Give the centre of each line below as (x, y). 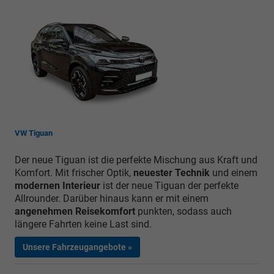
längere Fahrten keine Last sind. (83, 224)
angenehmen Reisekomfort (75, 211)
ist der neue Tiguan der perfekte (171, 185)
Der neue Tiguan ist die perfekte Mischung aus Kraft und (136, 160)
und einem (234, 172)
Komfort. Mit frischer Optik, (74, 172)
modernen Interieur (59, 185)
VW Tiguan (34, 133)
